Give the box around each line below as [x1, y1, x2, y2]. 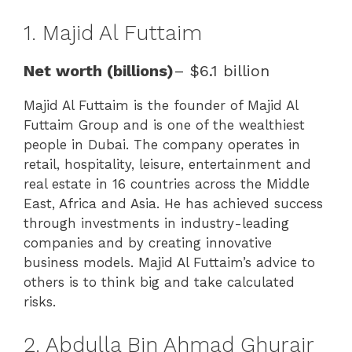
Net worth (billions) [24, 61, 174, 81]
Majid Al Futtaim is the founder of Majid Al [24, 97, 298, 114]
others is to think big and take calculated [24, 274, 295, 291]
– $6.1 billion [174, 61, 269, 81]
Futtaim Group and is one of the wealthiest [24, 117, 305, 134]
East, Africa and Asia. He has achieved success [24, 196, 323, 212]
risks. [24, 294, 56, 310]
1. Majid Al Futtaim [24, 20, 202, 46]
